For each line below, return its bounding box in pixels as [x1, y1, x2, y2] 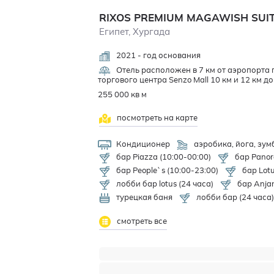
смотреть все [114, 217, 167, 226]
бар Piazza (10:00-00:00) [114, 154, 212, 162]
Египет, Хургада [99, 28, 171, 37]
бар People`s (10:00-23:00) [114, 167, 219, 176]
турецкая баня [114, 194, 173, 202]
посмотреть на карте [114, 114, 198, 123]
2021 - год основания [114, 52, 201, 61]
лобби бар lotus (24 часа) [114, 180, 214, 189]
